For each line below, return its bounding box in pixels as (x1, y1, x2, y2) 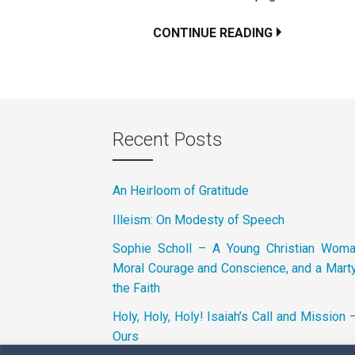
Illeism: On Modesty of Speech (113, 212, 284, 227)
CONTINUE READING (153, 25, 273, 40)
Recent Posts (113, 128, 223, 151)
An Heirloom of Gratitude (113, 183, 249, 199)
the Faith (113, 280, 160, 296)
